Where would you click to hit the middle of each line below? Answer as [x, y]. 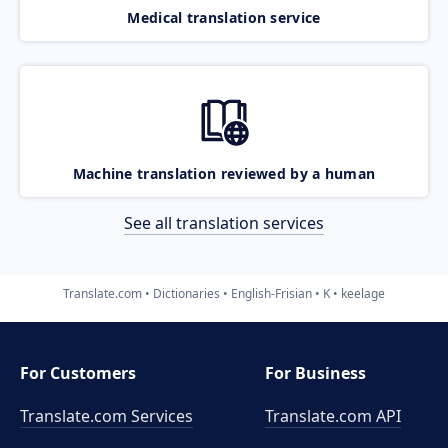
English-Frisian [271, 293]
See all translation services [224, 222]
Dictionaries [186, 293]
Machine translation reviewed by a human [224, 173]
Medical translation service [224, 17]
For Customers [78, 373]
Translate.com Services [106, 416]
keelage [363, 293]
